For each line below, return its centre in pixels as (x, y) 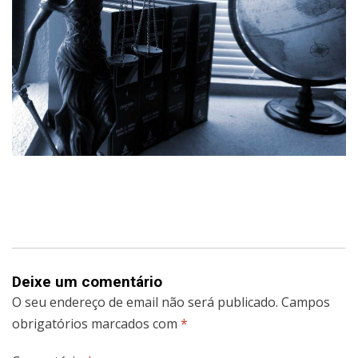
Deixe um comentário (87, 281)
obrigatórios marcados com (96, 323)
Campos (306, 302)
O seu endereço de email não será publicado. (145, 302)
